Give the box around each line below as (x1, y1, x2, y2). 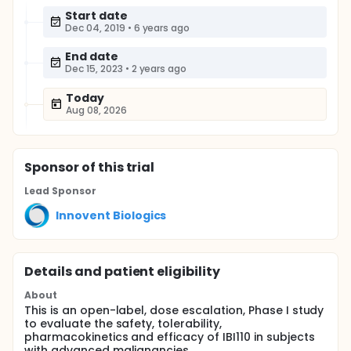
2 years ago (131, 62, 187, 75)
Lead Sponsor (24, 184, 96, 197)
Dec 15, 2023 (65, 62, 123, 75)
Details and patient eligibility (24, 262, 221, 280)
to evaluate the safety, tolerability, (24, 316, 222, 331)
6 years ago (133, 21, 190, 34)
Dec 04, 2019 (65, 21, 125, 34)
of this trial (78, 158, 155, 176)
